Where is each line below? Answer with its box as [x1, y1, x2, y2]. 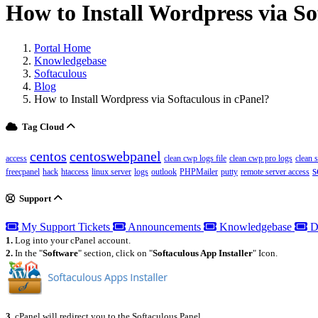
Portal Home [34, 41, 91, 54]
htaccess [61, 167, 89, 177]
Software [43, 247, 78, 258]
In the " [13, 247, 43, 258]
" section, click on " [78, 247, 153, 258]
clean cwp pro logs [229, 153, 292, 164]
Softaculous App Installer [153, 247, 253, 258]
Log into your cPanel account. [13, 234, 131, 246]
